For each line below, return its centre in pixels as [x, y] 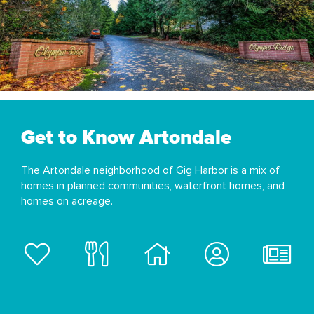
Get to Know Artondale [126, 138]
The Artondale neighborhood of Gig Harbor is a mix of [150, 170]
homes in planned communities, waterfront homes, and [153, 185]
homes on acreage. [67, 201]
